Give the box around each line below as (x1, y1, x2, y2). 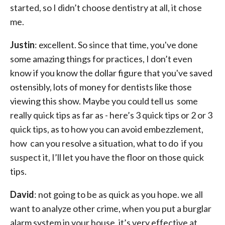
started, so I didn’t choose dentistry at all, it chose (10, 2, 202, 13)
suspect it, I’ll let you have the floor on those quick (10, 152, 204, 163)
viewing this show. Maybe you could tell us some (10, 95, 198, 106)
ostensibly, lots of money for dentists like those (10, 81, 192, 92)
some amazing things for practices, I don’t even (10, 53, 192, 64)
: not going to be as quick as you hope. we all (34, 189, 203, 200)
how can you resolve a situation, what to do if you (10, 138, 203, 149)
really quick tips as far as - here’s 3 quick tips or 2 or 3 (10, 109, 212, 121)
